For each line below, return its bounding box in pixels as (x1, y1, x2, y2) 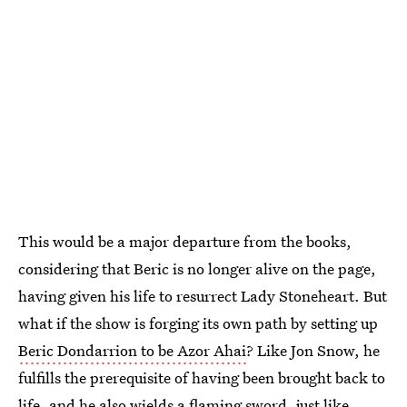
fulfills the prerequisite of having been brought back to (18, 367, 385, 389)
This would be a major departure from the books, (18, 231, 352, 253)
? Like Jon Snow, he (246, 340, 380, 362)
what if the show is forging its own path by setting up (18, 313, 378, 334)
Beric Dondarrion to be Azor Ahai (18, 340, 246, 362)
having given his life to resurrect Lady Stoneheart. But (18, 285, 387, 307)
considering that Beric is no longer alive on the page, (18, 258, 376, 280)
